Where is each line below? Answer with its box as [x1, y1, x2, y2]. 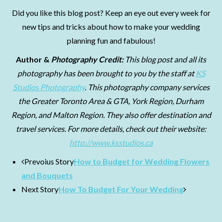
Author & [16, 55, 51, 64]
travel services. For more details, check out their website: [16, 124, 206, 133]
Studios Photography [12, 82, 85, 92]
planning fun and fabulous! [66, 36, 156, 45]
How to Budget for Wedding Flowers [74, 157, 210, 166]
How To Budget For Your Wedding [58, 184, 183, 194]
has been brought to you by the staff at [61, 68, 196, 78]
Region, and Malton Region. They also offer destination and [11, 110, 211, 119]
